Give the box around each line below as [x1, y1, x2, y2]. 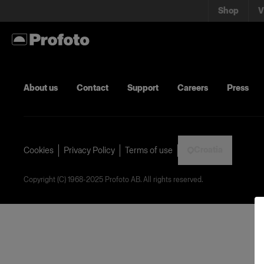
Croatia [194, 145, 223, 155]
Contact [77, 82, 108, 93]
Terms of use [125, 145, 173, 156]
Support [127, 82, 159, 93]
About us [24, 82, 58, 93]
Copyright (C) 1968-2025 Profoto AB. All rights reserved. [24, 176, 203, 184]
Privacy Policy [64, 145, 115, 156]
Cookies [24, 145, 54, 156]
